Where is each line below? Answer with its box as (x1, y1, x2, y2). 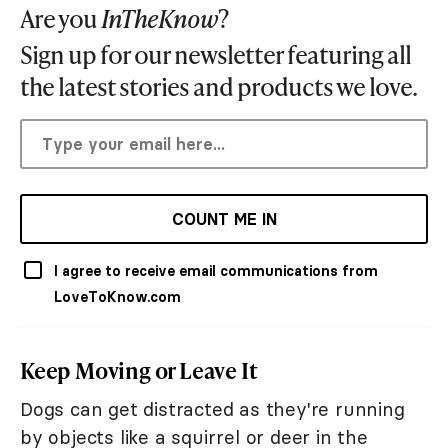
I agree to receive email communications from (54, 261, 378, 280)
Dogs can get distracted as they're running (20, 396, 405, 421)
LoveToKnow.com (54, 287, 181, 306)
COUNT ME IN (171, 208, 277, 229)
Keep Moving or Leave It (20, 354, 258, 386)
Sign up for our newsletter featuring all (20, 37, 411, 71)
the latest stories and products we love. (20, 69, 417, 103)
